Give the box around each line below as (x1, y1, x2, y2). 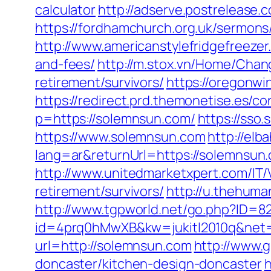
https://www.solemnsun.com (35, 128, 206, 146)
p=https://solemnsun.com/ (35, 109, 195, 128)
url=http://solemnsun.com (35, 237, 192, 255)
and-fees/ (35, 55, 96, 73)
